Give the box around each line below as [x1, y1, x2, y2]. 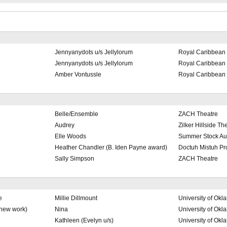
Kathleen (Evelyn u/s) [54, 217, 113, 224]
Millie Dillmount [54, 195, 97, 202]
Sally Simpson [54, 155, 94, 163]
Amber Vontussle [54, 71, 101, 79]
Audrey [54, 122, 74, 129]
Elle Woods [54, 133, 86, 140]
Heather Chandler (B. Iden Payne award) [54, 144, 167, 152]
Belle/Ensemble [54, 110, 98, 118]
